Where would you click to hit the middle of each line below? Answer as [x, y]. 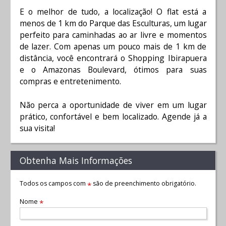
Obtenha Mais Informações [76, 161]
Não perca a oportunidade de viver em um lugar [113, 105]
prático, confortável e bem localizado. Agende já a [113, 116]
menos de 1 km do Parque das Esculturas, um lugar [113, 23]
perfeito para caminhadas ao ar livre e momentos [113, 35]
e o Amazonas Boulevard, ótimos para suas [113, 70]
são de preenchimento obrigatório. [144, 183]
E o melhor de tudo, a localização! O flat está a [113, 12]
